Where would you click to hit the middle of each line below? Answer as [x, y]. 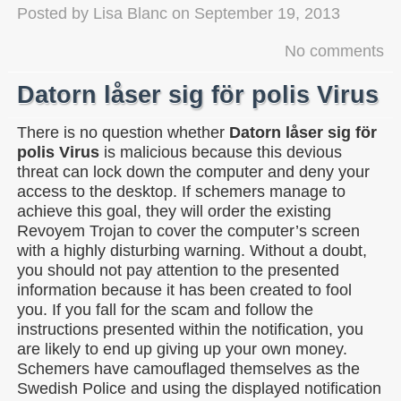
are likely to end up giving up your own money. [182, 349]
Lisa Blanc [130, 13]
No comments [334, 51]
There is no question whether [123, 132]
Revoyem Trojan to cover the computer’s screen [188, 230]
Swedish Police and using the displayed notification [199, 388]
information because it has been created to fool [184, 290]
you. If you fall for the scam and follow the [165, 309]
